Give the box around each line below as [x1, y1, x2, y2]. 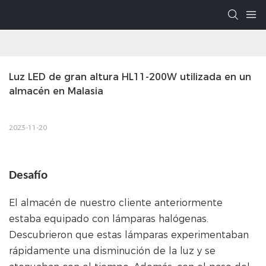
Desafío [9, 169, 47, 182]
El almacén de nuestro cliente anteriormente [9, 197, 223, 209]
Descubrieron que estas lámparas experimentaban [9, 229, 249, 241]
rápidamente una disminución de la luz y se [9, 245, 216, 257]
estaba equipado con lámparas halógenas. [9, 213, 208, 225]
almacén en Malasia [9, 85, 103, 97]
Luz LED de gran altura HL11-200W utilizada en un [9, 71, 251, 83]
